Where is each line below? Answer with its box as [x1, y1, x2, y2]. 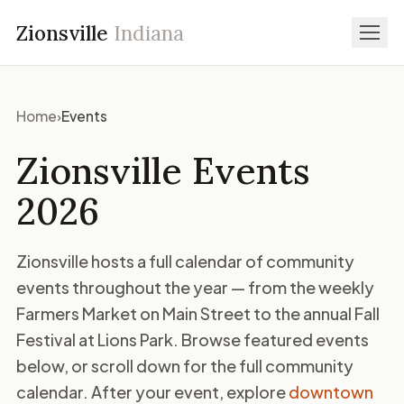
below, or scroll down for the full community [16, 355, 353, 376]
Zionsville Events [16, 147, 310, 194]
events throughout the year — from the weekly [16, 277, 374, 298]
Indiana [114, 19, 184, 46]
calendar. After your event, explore [16, 381, 286, 402]
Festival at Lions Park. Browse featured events [16, 329, 369, 350]
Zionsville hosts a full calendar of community [16, 251, 354, 271]
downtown [289, 381, 373, 402]
